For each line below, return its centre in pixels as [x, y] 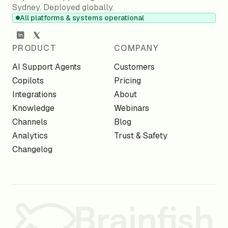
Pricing [127, 80]
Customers [134, 67]
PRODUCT [34, 48]
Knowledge [33, 108]
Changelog [32, 149]
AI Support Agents [47, 67]
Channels [30, 122]
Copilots [28, 80]
